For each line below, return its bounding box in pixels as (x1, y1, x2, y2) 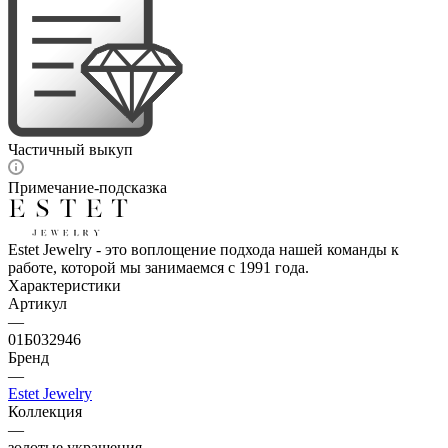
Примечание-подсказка (8, 178, 167, 196)
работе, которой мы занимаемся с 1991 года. (8, 258, 309, 276)
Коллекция (8, 402, 82, 420)
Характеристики (8, 276, 121, 294)
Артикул (8, 294, 67, 312)
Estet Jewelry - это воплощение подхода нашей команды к (8, 240, 399, 258)
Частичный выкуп (8, 140, 133, 158)
